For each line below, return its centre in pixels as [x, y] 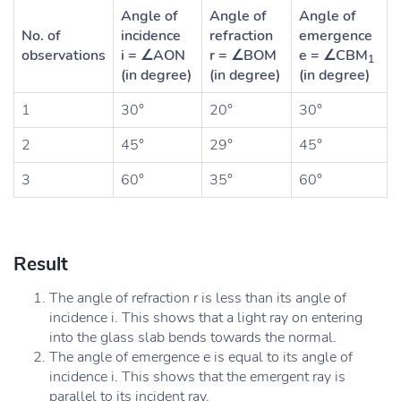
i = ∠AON [153, 55]
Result [41, 264]
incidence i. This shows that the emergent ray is [197, 377]
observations [64, 55]
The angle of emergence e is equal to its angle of [201, 357]
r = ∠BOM [243, 55]
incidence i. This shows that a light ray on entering [206, 318]
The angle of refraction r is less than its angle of [198, 298]
